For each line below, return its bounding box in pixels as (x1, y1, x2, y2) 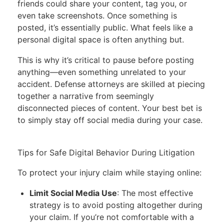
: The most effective (117, 187, 193, 198)
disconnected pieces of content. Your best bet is (17, 102, 202, 113)
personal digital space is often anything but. (17, 34, 184, 45)
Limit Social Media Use (29, 187, 117, 198)
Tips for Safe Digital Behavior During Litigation (17, 147, 194, 158)
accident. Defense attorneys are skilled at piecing (17, 78, 205, 89)
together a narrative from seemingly (17, 90, 154, 101)
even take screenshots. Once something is (17, 10, 177, 21)
